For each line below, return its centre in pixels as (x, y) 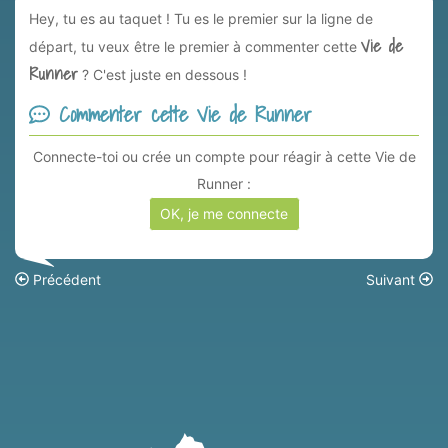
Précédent (65, 279)
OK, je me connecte (224, 214)
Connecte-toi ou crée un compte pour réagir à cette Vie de (224, 157)
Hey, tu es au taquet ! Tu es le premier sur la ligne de (201, 19)
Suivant (392, 279)
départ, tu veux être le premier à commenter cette (195, 47)
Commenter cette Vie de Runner (181, 114)
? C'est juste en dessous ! (162, 75)
